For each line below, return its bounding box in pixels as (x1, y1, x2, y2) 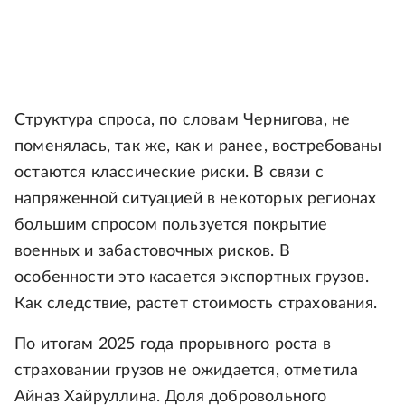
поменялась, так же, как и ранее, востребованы (14, 138, 382, 155)
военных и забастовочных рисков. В (14, 243, 290, 259)
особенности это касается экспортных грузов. (14, 269, 369, 286)
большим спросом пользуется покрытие (14, 217, 328, 233)
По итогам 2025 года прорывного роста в (14, 336, 331, 353)
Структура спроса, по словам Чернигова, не (14, 112, 351, 128)
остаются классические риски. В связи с (14, 165, 324, 181)
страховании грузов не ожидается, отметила (14, 363, 359, 379)
